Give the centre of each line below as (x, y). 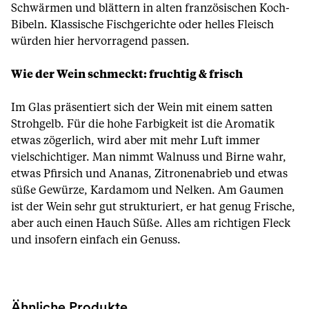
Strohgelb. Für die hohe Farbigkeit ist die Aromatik (143, 124)
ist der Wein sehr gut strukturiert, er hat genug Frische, (153, 207)
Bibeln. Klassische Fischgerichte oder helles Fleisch (142, 25)
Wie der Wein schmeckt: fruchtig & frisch (127, 74)
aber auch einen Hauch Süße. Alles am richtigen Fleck (151, 223)
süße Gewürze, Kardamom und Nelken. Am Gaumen (147, 190)
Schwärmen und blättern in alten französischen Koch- (150, 8)
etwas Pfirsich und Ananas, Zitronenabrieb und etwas (149, 174)
